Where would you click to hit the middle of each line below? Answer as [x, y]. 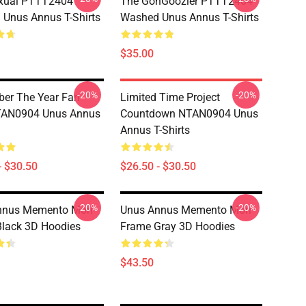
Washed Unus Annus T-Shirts [190, 17]
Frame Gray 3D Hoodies [178, 226]
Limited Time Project [170, 97]
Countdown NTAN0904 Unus [189, 114]
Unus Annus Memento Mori [186, 210]
